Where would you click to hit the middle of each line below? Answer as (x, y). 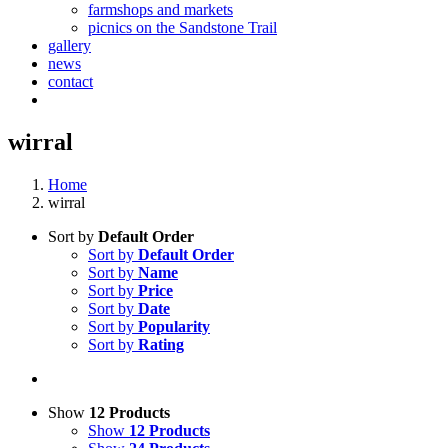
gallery (69, 45)
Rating (161, 344)
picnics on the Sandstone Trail (182, 27)
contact (70, 81)
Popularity (174, 326)
